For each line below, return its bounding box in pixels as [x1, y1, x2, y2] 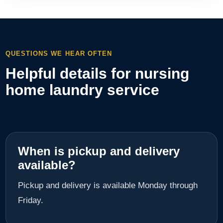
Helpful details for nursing [5, 65, 189, 82]
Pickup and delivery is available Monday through [18, 180, 198, 190]
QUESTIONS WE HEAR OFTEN [5, 49, 112, 57]
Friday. [18, 195, 43, 205]
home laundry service [5, 81, 159, 98]
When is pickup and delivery [18, 144, 180, 158]
